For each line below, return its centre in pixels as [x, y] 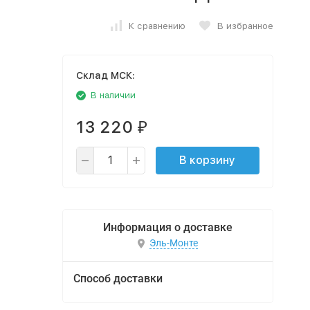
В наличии [113, 95]
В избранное [245, 26]
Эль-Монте [173, 243]
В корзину [207, 160]
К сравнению [157, 26]
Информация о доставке [167, 227]
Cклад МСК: [105, 75]
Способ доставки [118, 279]
